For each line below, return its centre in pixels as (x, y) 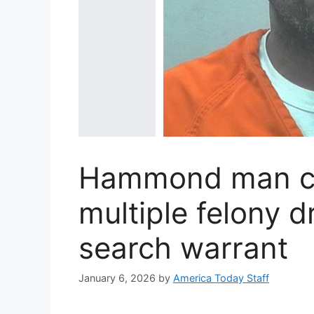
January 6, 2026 (117, 278)
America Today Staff (221, 278)
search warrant (183, 247)
